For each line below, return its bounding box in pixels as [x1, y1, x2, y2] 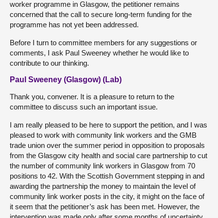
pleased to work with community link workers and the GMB [10, 130, 197, 139]
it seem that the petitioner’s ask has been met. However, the [10, 202, 200, 211]
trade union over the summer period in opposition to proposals [10, 141, 205, 149]
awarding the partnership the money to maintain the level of [10, 182, 196, 190]
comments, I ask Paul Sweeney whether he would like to [10, 48, 189, 57]
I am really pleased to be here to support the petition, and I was [10, 120, 207, 129]
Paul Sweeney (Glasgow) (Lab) [10, 75, 122, 84]
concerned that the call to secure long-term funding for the [10, 10, 192, 18]
